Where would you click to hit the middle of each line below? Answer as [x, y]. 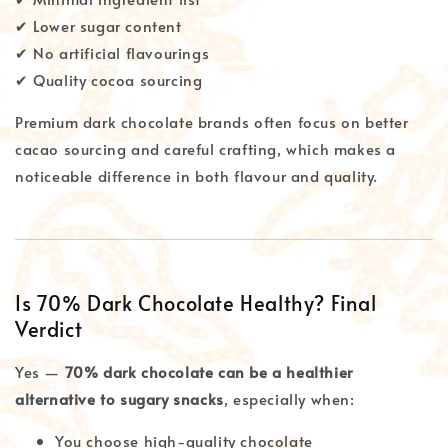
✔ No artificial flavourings [112, 52]
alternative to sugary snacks [119, 399]
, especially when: [289, 399]
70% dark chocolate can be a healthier [208, 372]
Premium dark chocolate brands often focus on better [212, 121]
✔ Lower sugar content [98, 25]
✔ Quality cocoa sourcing [109, 79]
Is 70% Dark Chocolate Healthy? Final [196, 302]
